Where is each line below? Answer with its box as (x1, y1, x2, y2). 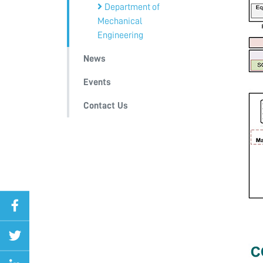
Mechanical (97, 16, 142, 26)
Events (83, 77, 111, 87)
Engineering (97, 30, 143, 40)
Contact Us (83, 100, 128, 110)
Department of (104, 2, 160, 12)
